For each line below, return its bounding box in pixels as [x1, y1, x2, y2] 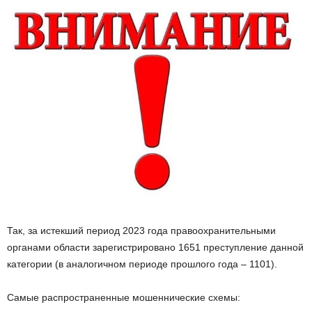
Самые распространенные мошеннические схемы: [7, 291, 240, 303]
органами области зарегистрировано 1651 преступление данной [7, 241, 304, 253]
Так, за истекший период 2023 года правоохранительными [7, 224, 276, 236]
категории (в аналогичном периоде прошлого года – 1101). [7, 258, 277, 270]
